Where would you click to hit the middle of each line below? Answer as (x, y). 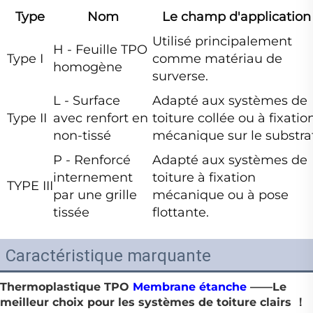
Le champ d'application (236, 17)
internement (93, 178)
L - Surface (87, 101)
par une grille (95, 195)
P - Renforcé (92, 160)
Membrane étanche (191, 287)
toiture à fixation (204, 178)
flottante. (181, 213)
